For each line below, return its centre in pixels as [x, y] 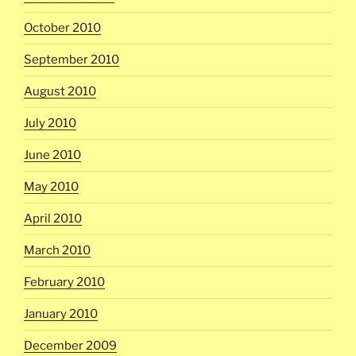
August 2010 [60, 91]
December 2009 [70, 346]
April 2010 [53, 219]
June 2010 [52, 155]
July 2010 [50, 123]
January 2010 [61, 314]
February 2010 [64, 282]
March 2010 [57, 250]
